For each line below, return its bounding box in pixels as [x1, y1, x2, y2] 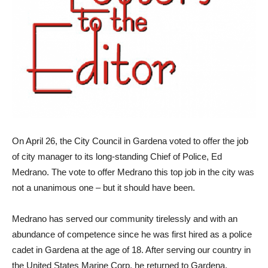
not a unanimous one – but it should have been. [12, 182, 195, 193]
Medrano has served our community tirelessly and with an [12, 214, 237, 224]
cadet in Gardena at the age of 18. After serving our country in [12, 245, 251, 255]
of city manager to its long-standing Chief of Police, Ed [12, 151, 222, 162]
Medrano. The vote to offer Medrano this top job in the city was [12, 167, 254, 178]
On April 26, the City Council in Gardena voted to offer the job [12, 136, 248, 147]
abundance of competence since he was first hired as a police [12, 229, 252, 240]
